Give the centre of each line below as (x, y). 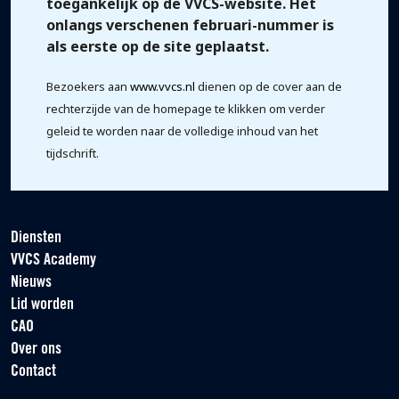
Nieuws (31, 283)
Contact (33, 372)
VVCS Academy (53, 261)
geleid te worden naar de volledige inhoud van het (182, 131)
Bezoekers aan (88, 86)
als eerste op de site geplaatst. (158, 46)
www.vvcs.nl (163, 86)
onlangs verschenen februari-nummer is (190, 25)
